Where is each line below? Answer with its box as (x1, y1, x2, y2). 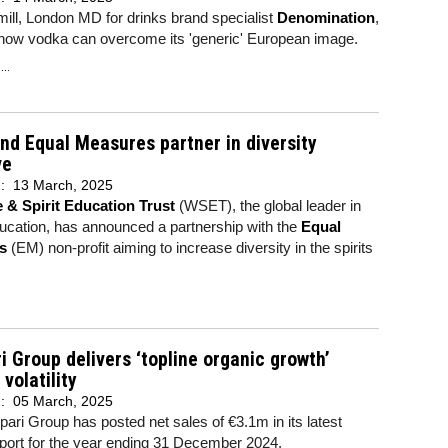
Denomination (277, 9, 375, 26)
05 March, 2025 (13, 392, 113, 409)
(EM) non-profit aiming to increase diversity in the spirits (7, 238, 373, 256)
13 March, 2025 (13, 176, 113, 193)
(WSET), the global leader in (175, 196, 361, 214)
